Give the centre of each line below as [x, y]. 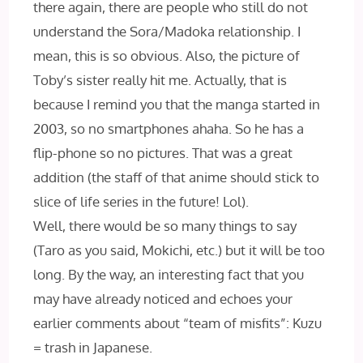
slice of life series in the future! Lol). [141, 201]
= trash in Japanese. [93, 347]
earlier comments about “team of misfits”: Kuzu [178, 323]
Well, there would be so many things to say [165, 226]
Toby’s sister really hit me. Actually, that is [160, 80]
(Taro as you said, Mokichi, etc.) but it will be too [179, 250]
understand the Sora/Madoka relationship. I [167, 31]
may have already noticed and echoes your [163, 299]
